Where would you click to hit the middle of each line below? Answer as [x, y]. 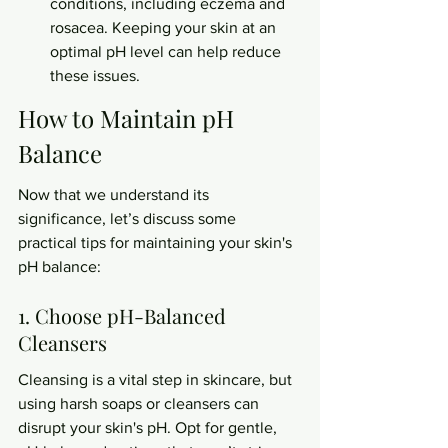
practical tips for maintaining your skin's [157, 242]
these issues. [95, 75]
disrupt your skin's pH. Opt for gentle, [149, 427]
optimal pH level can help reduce [167, 51]
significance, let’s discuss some [129, 218]
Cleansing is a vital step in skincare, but [157, 379]
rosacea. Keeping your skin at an [165, 27]
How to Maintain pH [129, 117]
